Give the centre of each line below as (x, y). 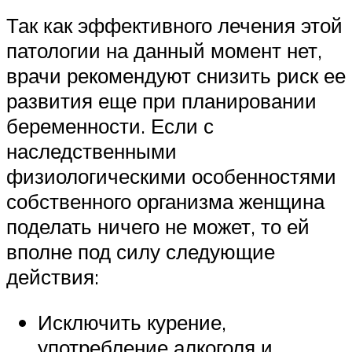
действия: (53, 276)
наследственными (92, 150)
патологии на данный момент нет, (164, 50)
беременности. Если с (110, 125)
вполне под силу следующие (141, 251)
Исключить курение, (132, 322)
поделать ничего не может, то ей (158, 226)
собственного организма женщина (165, 201)
